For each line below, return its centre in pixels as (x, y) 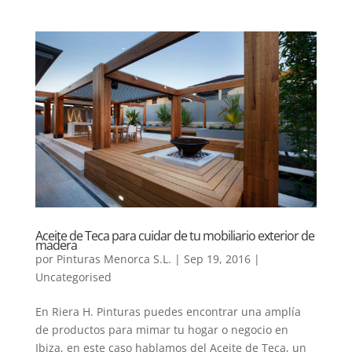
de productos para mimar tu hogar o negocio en (161, 330)
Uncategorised (73, 277)
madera (56, 245)
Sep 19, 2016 (217, 259)
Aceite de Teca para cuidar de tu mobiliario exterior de (174, 236)
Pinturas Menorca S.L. (114, 259)
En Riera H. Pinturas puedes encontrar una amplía (168, 312)
